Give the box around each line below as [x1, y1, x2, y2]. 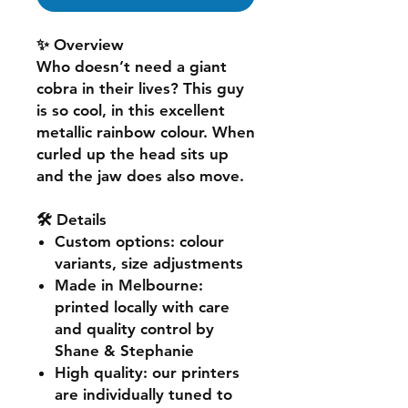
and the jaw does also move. [36, 166, 244, 185]
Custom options [55, 231, 170, 250]
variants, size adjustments [55, 253, 243, 272]
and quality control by [55, 319, 214, 338]
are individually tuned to [55, 384, 232, 403]
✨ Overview [36, 35, 124, 54]
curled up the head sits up [36, 144, 229, 163]
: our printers [143, 362, 240, 382]
